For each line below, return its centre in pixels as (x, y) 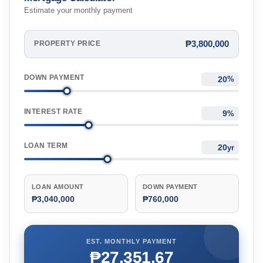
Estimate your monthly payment (78, 10)
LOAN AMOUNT (58, 187)
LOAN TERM (46, 146)
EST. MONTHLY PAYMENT (131, 242)
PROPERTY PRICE (67, 44)
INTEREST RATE (53, 111)
